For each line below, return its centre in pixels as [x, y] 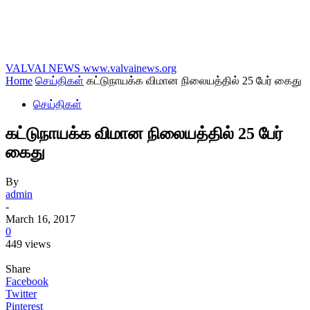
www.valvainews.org [130, 68]
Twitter [21, 293]
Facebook [27, 281]
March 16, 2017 [40, 219]
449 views [28, 244]
